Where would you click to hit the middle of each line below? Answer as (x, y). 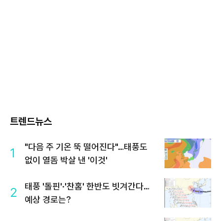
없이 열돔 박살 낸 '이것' (66, 160)
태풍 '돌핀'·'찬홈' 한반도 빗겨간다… (87, 186)
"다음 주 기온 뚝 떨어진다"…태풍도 (86, 147)
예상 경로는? (48, 199)
